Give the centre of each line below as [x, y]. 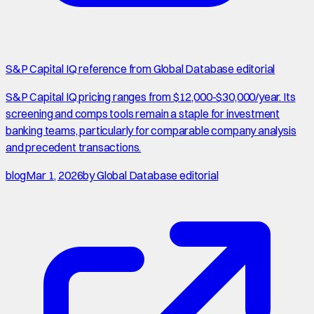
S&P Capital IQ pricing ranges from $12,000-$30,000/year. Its [151, 97]
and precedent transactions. [74, 148]
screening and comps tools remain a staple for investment [143, 114]
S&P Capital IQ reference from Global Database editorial [141, 69]
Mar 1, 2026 [55, 176]
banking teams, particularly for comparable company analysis [151, 131]
